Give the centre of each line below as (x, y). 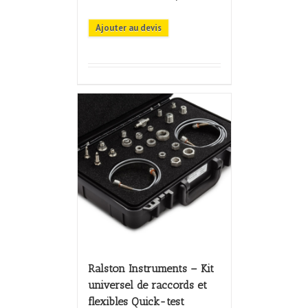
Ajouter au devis (128, 28)
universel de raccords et (147, 285)
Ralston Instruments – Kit (151, 269)
